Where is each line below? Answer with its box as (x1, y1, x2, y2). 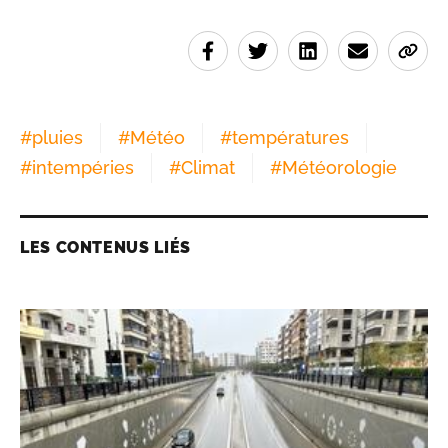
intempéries (32, 157, 134, 179)
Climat (181, 157, 235, 179)
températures (232, 127, 349, 149)
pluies (32, 127, 83, 149)
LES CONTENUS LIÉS (20, 238, 191, 258)
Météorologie (282, 157, 397, 179)
